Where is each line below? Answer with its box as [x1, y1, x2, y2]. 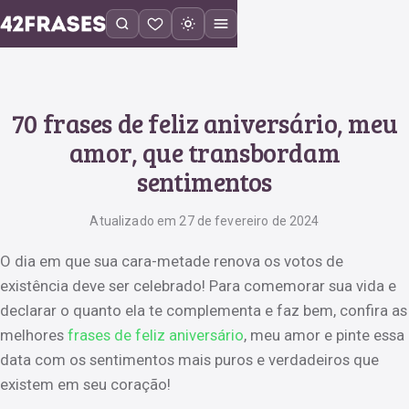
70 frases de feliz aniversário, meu [11, 105, 398, 141]
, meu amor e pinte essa [244, 325, 404, 344]
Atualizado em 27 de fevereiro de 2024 [89, 213, 320, 228]
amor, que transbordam [68, 134, 341, 170]
